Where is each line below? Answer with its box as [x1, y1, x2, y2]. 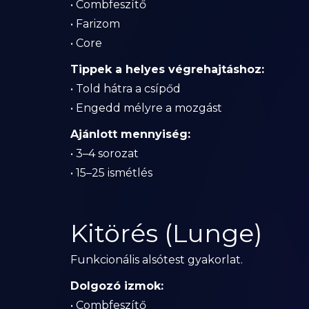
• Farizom [70, 17, 120, 30]
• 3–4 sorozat [70, 147, 139, 160]
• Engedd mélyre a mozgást [70, 101, 222, 114]
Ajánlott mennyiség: [70, 128, 190, 141]
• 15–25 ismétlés [70, 166, 152, 179]
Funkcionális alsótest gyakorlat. [70, 253, 243, 266]
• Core [70, 37, 102, 50]
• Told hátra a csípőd [70, 82, 181, 95]
